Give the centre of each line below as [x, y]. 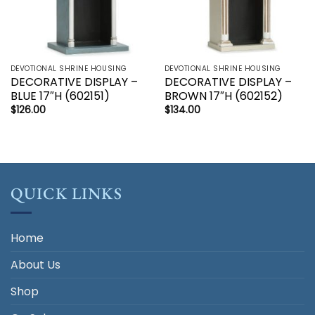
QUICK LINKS [66, 193]
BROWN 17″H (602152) [223, 96]
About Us [36, 264]
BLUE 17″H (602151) [60, 96]
